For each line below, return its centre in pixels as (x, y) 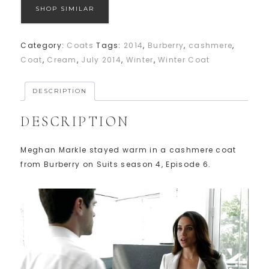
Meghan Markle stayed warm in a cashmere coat (128, 150)
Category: (44, 46)
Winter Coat (184, 60)
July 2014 (101, 60)
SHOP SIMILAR (65, 9)
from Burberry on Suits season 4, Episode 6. (116, 164)
